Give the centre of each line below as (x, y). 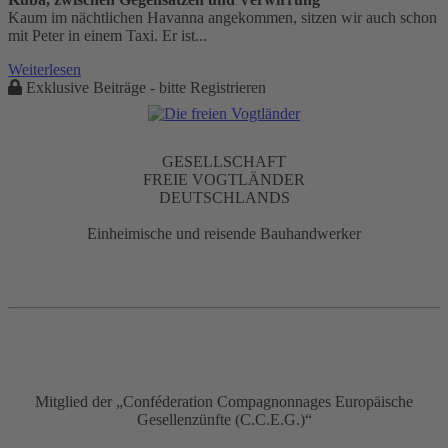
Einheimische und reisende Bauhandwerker (224, 233)
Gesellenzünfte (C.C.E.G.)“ (224, 419)
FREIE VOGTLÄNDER (224, 179)
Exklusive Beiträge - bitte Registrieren (144, 87)
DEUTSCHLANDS (224, 197)
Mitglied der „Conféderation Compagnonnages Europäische (224, 401)
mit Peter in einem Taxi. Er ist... (107, 35)
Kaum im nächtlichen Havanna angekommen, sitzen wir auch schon (222, 17)
